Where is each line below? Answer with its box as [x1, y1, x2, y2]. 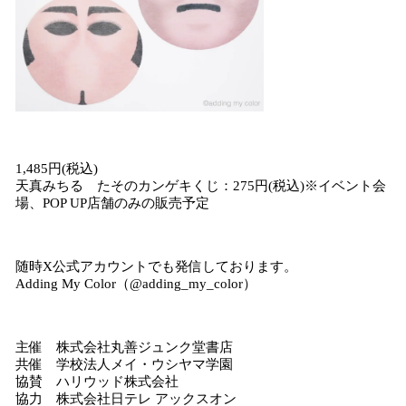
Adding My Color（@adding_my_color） [15, 276, 256, 291]
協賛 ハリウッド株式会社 [15, 374, 179, 389]
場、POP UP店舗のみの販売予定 [15, 196, 209, 210]
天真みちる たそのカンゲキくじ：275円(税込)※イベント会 [15, 179, 386, 193]
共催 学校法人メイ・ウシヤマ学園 [15, 357, 233, 372]
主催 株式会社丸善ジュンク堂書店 [15, 340, 233, 354]
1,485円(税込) [15, 161, 98, 176]
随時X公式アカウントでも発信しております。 [15, 259, 297, 274]
